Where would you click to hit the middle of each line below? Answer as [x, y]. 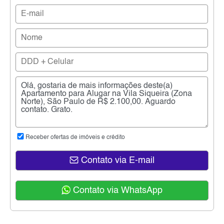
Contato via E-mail [116, 161]
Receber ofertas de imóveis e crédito [75, 138]
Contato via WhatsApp [116, 191]
